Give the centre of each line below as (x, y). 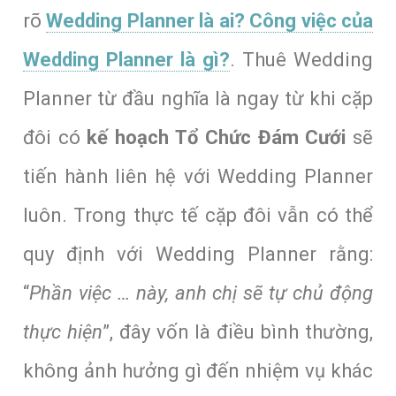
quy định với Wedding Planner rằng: (198, 254)
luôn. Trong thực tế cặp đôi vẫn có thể (198, 215)
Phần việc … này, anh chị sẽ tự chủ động (201, 293)
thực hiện (62, 331)
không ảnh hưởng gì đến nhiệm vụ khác (198, 370)
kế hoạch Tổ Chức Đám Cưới (217, 137)
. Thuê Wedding (302, 59)
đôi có (55, 137)
